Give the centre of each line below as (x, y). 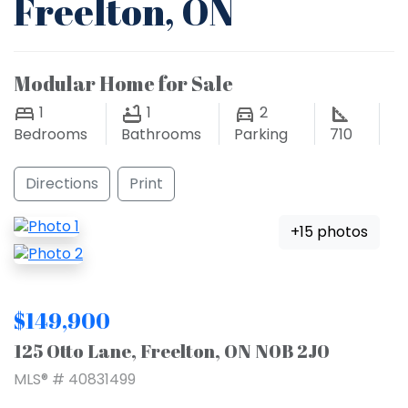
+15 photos (329, 232)
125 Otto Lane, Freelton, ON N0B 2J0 (172, 352)
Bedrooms (51, 134)
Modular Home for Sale (123, 83)
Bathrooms (162, 134)
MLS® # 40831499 (75, 380)
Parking (260, 134)
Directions (62, 184)
